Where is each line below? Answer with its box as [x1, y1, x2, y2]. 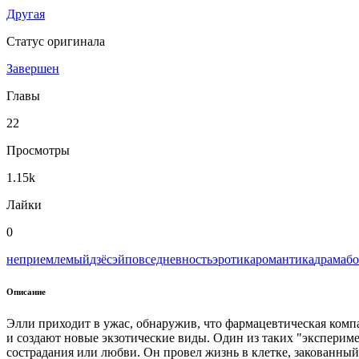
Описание [6, 286, 46, 296]
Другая [6, 6, 45, 21]
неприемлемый [6, 252, 90, 266]
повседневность [125, 252, 212, 266]
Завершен [6, 61, 59, 75]
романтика [256, 252, 314, 266]
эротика [212, 252, 256, 266]
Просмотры [6, 143, 70, 157]
